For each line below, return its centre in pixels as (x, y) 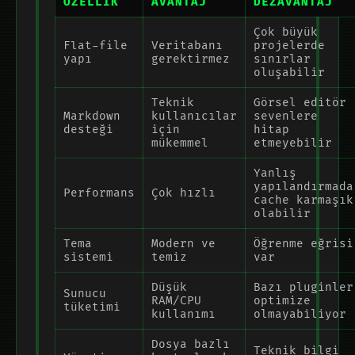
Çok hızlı (183, 193)
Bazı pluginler (303, 287)
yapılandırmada (303, 186)
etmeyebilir (293, 143)
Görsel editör (300, 102)
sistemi (88, 257)
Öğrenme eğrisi (303, 243)
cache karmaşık (303, 200)
